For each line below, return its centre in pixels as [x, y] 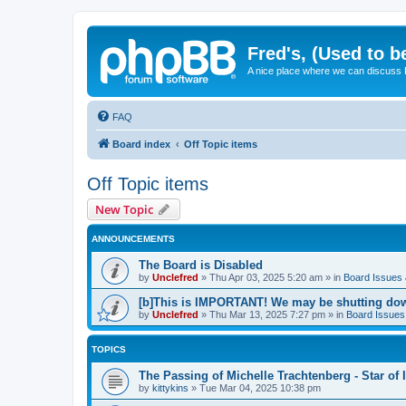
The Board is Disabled [201, 265]
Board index [141, 144]
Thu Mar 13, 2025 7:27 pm [267, 314]
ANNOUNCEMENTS [133, 238]
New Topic [124, 209]
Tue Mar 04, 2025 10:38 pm [260, 387]
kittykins [170, 387]
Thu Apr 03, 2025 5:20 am [266, 277]
